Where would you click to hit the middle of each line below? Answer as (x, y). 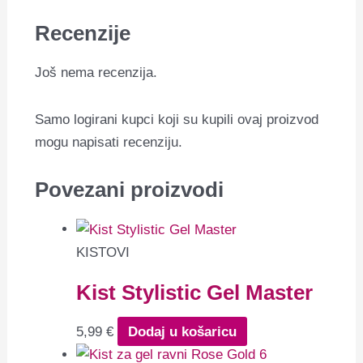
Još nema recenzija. (96, 73)
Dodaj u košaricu (182, 331)
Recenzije (83, 34)
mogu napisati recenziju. (109, 143)
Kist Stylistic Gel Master (195, 292)
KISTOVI (103, 252)
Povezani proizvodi (130, 189)
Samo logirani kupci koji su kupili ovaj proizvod (177, 120)
